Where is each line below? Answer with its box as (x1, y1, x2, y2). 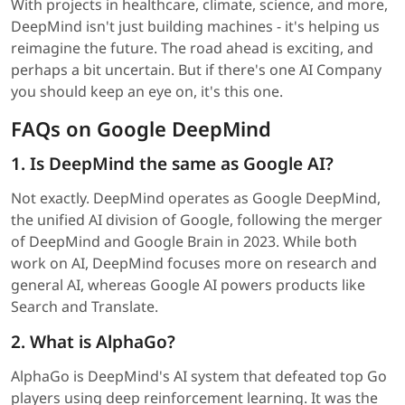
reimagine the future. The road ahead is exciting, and (11, 38, 373, 59)
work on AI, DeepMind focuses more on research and (11, 253, 377, 274)
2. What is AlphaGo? (11, 330, 175, 354)
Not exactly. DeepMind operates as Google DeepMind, (11, 188, 381, 209)
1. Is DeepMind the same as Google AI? (11, 152, 334, 176)
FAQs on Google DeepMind (11, 115, 271, 143)
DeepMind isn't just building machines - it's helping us (11, 16, 380, 37)
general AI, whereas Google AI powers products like (11, 275, 365, 296)
